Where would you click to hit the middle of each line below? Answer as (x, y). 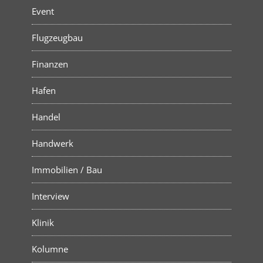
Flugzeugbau (57, 37)
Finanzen (50, 64)
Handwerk (52, 143)
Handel (46, 117)
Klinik (43, 222)
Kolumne (50, 249)
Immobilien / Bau (67, 169)
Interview (50, 196)
